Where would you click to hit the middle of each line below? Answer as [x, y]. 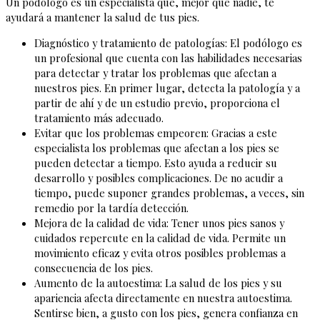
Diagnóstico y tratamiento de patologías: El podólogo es [168, 42]
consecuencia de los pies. [95, 267]
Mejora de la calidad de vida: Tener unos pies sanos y [159, 222]
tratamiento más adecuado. [99, 117]
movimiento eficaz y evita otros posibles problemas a [160, 252]
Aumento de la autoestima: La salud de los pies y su [158, 282]
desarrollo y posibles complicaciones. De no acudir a [159, 177]
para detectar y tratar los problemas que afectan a [155, 72]
